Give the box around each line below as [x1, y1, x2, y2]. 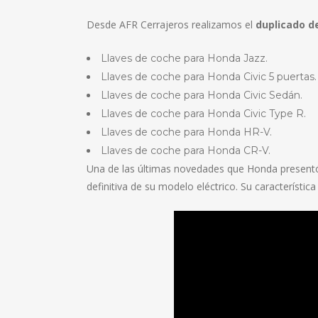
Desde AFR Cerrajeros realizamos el [87, 18, 256, 31]
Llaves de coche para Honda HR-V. [101, 126, 272, 138]
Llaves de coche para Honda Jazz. [101, 52, 268, 65]
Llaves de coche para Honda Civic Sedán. [101, 89, 302, 102]
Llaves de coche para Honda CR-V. [101, 144, 270, 157]
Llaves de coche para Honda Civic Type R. [101, 107, 306, 120]
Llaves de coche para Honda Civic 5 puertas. [101, 70, 317, 83]
